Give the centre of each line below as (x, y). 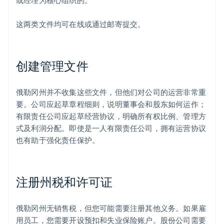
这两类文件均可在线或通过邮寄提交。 (81, 24)
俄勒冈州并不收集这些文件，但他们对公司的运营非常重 (111, 92)
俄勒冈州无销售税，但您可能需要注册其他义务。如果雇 (111, 208)
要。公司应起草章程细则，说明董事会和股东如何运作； (111, 104)
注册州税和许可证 (64, 182)
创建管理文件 (52, 66)
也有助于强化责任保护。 (58, 140)
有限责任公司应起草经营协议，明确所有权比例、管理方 (111, 116)
